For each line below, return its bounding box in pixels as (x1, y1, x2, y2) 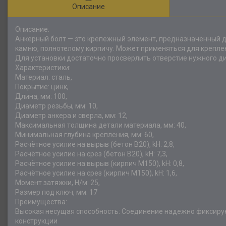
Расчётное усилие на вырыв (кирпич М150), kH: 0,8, (15, 159, 184, 167)
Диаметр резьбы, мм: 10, (15, 102, 98, 110)
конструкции (15, 217, 58, 225)
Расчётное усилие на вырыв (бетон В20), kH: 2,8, (15, 140, 175, 148)
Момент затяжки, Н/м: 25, (15, 179, 100, 187)
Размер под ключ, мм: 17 (15, 188, 97, 196)
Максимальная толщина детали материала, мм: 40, (15, 121, 186, 129)
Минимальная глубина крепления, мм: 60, (15, 131, 154, 139)
